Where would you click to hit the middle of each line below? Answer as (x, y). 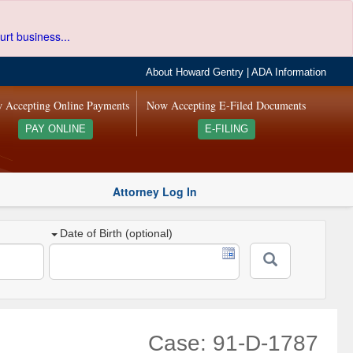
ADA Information (289, 72)
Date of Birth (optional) (117, 234)
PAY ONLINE (55, 129)
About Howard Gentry (195, 72)
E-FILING (226, 129)
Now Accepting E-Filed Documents (227, 105)
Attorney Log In (155, 191)
